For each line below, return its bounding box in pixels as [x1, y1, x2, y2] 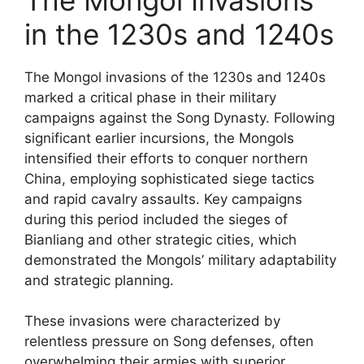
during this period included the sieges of [24, 210, 288, 227]
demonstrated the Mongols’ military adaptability [24, 251, 336, 268]
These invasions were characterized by [24, 313, 280, 329]
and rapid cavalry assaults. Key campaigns [24, 190, 302, 207]
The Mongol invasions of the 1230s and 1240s [24, 68, 326, 85]
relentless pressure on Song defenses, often [24, 333, 314, 349]
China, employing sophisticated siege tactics [24, 170, 314, 187]
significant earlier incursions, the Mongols [24, 129, 294, 146]
